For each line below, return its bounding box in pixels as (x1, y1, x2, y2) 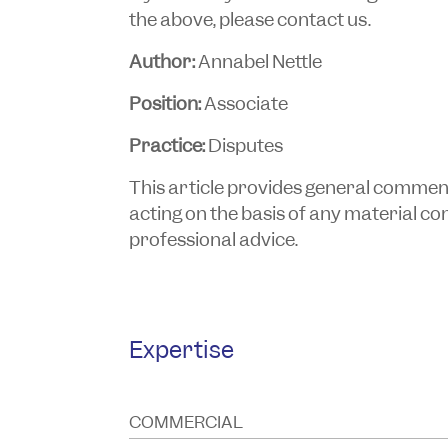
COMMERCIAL (128, 410, 243, 433)
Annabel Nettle (194, 48, 322, 74)
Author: (128, 48, 195, 74)
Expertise (128, 333, 234, 365)
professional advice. (128, 226, 298, 252)
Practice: (128, 132, 205, 158)
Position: (128, 90, 204, 116)
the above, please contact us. (128, 6, 371, 32)
